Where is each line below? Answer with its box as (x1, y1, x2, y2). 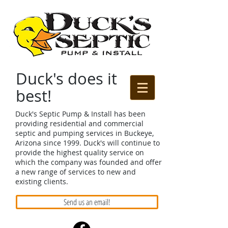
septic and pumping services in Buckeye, (15, 128, 154, 138)
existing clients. (15, 177, 68, 186)
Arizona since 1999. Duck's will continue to (15, 138, 160, 148)
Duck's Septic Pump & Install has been (15, 109, 146, 119)
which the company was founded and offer (15, 157, 162, 167)
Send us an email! (64, 196, 110, 208)
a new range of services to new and (15, 167, 136, 177)
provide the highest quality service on (15, 148, 144, 157)
